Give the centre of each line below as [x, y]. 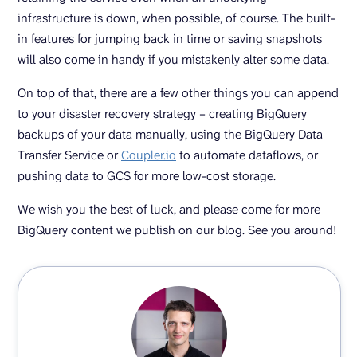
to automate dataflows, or [247, 155]
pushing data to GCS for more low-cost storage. [147, 176]
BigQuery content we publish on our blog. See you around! [177, 230]
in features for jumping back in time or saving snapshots [170, 39]
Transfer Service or [69, 155]
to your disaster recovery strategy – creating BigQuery [162, 114]
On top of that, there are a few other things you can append [178, 93]
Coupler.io [149, 155]
